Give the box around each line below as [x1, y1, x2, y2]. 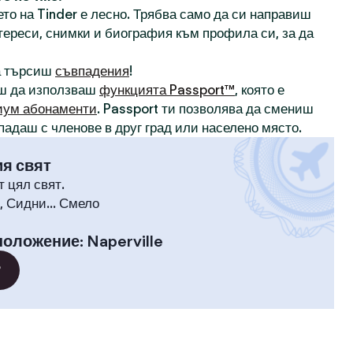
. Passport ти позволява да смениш [97, 101, 314, 117]
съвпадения [55, 63, 129, 79]
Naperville [87, 232, 163, 251]
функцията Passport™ [99, 82, 235, 98]
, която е [235, 82, 284, 98]
